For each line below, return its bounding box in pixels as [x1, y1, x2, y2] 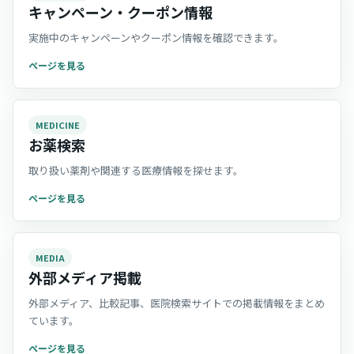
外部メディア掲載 [28, 267, 141, 288]
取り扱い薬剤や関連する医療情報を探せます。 [28, 163, 243, 178]
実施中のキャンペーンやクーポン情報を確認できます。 [28, 30, 284, 45]
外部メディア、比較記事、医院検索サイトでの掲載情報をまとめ [28, 296, 325, 311]
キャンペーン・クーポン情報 [28, 2, 213, 22]
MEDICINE [36, 118, 80, 131]
